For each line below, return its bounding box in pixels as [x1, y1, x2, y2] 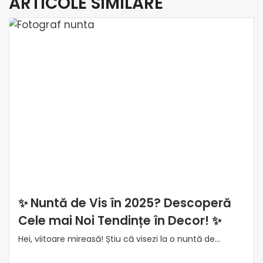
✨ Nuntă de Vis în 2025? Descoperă [18, 194, 231, 211]
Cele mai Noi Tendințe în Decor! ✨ [18, 212, 221, 229]
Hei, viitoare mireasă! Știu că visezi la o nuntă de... [18, 232, 220, 245]
